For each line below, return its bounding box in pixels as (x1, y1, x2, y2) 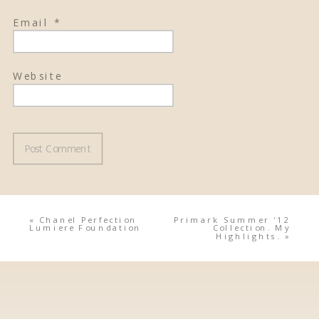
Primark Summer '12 (173, 214, 291, 226)
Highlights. (215, 230, 281, 241)
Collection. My (213, 222, 291, 234)
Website (13, 68, 63, 83)
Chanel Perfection (38, 214, 137, 226)
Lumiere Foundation (28, 222, 142, 234)
